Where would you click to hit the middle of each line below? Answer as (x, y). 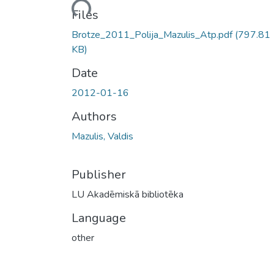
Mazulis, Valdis (102, 136)
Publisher (99, 174)
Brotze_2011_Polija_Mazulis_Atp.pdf (153, 35)
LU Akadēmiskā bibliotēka (128, 194)
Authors (94, 116)
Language (99, 218)
